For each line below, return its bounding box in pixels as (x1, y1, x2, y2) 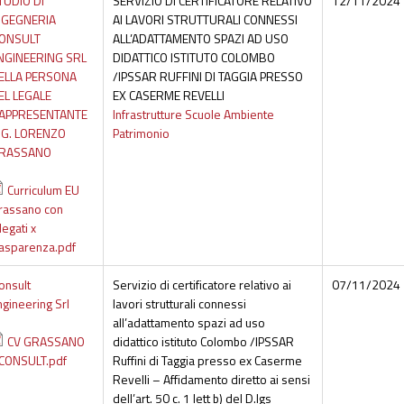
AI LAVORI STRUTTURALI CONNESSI (112, 10, 298, 30)
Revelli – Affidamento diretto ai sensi (112, 370, 310, 390)
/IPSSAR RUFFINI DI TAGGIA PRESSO (112, 67, 303, 87)
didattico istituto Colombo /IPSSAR (112, 332, 294, 352)
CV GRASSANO (6, 332, 85, 352)
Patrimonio (112, 124, 170, 143)
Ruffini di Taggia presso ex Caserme (112, 351, 302, 371)
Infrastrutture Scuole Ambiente (112, 105, 274, 124)
